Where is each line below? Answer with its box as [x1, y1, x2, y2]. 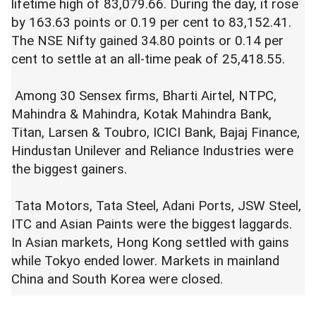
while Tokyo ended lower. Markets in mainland [11, 253, 279, 269]
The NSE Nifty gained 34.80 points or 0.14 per [11, 33, 284, 49]
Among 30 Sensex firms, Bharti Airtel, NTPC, [11, 88, 276, 104]
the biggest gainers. [11, 162, 130, 178]
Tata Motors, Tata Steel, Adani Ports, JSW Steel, [11, 198, 301, 214]
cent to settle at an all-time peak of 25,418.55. [11, 51, 288, 68]
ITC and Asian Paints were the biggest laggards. [11, 217, 292, 233]
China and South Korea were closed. [11, 272, 223, 288]
